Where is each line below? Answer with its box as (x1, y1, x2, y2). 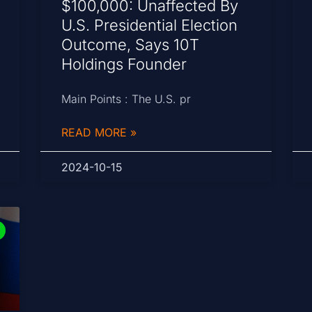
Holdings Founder (61, 55, 187, 74)
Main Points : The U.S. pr (61, 92, 192, 107)
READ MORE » (61, 125, 137, 140)
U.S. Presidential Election (61, 16, 238, 35)
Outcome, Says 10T (61, 36, 200, 54)
